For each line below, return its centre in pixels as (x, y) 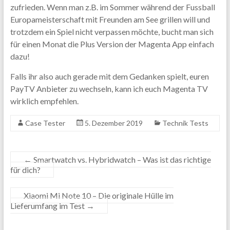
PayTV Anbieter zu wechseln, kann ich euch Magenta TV (109, 89)
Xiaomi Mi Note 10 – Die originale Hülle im (98, 196)
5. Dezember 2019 (113, 123)
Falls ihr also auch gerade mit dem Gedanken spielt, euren (109, 76)
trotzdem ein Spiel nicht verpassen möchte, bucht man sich (112, 32)
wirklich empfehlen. (44, 101)
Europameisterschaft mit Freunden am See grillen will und (110, 20)
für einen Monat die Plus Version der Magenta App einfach (112, 44)
